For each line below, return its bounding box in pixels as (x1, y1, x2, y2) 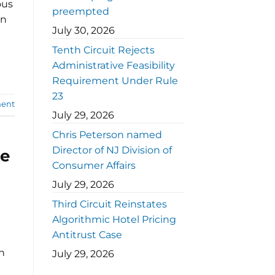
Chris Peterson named (52, 129, 162, 141)
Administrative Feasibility (52, 60, 175, 72)
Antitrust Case (52, 229, 122, 241)
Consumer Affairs (52, 160, 136, 172)
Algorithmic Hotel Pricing (52, 214, 176, 226)
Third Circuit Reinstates (52, 198, 167, 211)
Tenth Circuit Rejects (52, 44, 155, 56)
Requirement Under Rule (52, 75, 178, 87)
